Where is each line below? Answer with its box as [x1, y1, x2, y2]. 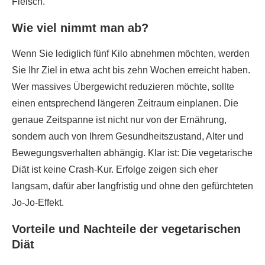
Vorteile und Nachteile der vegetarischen [12, 222, 241, 235]
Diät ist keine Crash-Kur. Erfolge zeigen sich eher [12, 164, 218, 174]
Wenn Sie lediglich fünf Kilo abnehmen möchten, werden [12, 49, 250, 59]
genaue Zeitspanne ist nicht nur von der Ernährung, [12, 115, 227, 125]
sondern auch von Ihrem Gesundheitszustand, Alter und [12, 131, 244, 141]
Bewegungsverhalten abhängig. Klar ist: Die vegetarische [12, 148, 253, 158]
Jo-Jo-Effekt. [12, 198, 64, 208]
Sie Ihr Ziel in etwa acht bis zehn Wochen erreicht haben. [12, 65, 250, 75]
